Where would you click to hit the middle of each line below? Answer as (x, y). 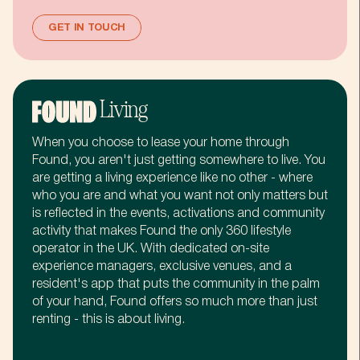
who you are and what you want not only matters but (180, 196)
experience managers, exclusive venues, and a (162, 267)
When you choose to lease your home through (161, 143)
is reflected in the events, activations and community (178, 214)
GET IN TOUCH (87, 29)
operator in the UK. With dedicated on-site (151, 250)
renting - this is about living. (108, 320)
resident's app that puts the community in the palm (176, 285)
